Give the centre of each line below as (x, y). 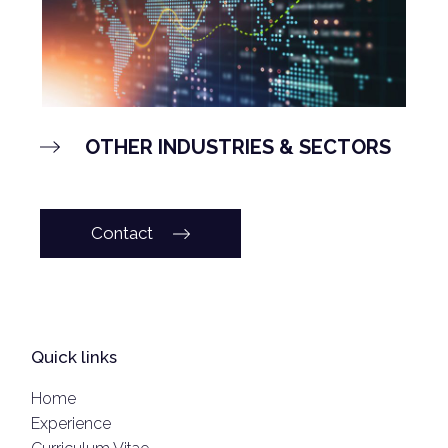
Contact (121, 232)
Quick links (74, 357)
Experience (71, 424)
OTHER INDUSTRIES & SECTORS (238, 147)
